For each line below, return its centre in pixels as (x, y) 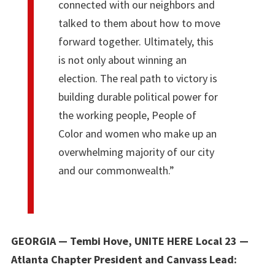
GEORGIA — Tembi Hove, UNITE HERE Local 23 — (130, 241)
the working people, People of (127, 115)
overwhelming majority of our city (136, 152)
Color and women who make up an (137, 133)
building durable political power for (138, 96)
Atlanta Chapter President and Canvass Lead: (124, 259)
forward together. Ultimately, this (136, 41)
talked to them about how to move (139, 23)
